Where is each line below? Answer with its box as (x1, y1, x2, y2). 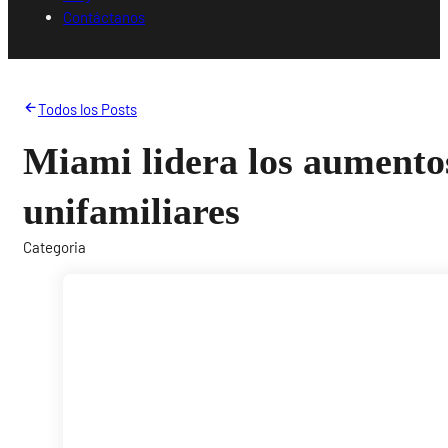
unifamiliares (23, 189, 241, 232)
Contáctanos (63, 7, 146, 26)
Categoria (23, 237, 87, 256)
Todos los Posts (37, 99, 137, 118)
